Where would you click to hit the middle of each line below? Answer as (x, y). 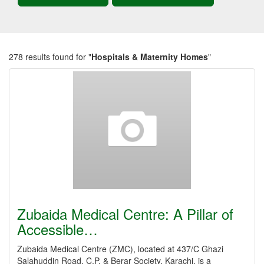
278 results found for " (50, 57)
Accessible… (57, 229)
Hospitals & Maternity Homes (150, 57)
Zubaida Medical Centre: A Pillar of (125, 214)
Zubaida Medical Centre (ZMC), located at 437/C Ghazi (120, 249)
